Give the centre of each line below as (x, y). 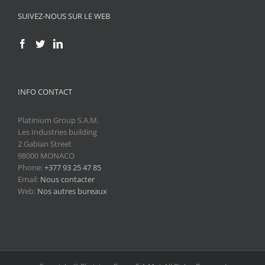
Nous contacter (67, 179)
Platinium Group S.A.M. (58, 120)
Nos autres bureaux (72, 191)
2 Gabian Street (45, 144)
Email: (29, 179)
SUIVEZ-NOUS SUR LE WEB (64, 16)
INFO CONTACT (45, 92)
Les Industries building (57, 132)
